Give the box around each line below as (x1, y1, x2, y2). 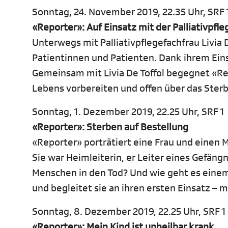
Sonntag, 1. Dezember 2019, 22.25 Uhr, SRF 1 (32, 105, 224, 119)
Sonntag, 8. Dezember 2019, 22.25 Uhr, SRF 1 (32, 205, 226, 218)
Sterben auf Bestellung (87, 121, 188, 134)
